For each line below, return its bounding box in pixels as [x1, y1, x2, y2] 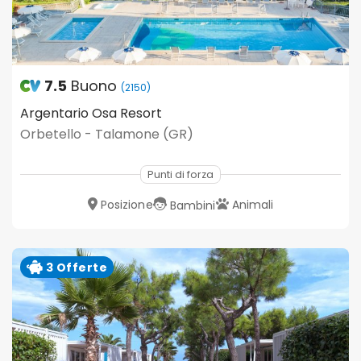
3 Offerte [43, 259, 108, 276]
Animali [231, 197, 274, 214]
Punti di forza [147, 168, 214, 182]
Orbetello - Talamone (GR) [20, 125, 193, 144]
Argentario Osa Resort [20, 104, 162, 123]
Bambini [169, 197, 216, 214]
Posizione [100, 197, 153, 214]
